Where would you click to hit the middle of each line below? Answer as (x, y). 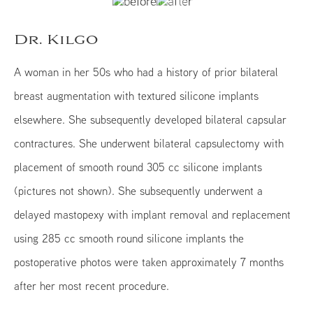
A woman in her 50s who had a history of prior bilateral (146, 72)
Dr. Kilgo (56, 40)
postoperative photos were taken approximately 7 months (149, 262)
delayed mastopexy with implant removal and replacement (153, 214)
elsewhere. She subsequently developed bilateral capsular (151, 119)
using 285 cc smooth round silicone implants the (129, 238)
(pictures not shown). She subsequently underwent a (139, 191)
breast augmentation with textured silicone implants (137, 96)
